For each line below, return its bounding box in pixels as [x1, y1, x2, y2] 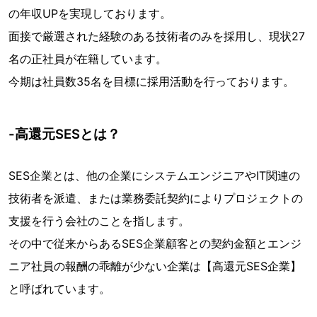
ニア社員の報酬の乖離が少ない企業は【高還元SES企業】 [8, 259, 301, 274]
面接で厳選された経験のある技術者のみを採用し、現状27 [8, 29, 305, 44]
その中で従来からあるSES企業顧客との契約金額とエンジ [8, 236, 301, 251]
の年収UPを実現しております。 [8, 6, 171, 21]
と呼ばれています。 [8, 282, 110, 296]
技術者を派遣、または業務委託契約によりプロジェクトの [8, 191, 303, 206]
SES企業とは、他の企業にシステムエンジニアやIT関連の [8, 168, 300, 183]
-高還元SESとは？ [8, 126, 120, 142]
